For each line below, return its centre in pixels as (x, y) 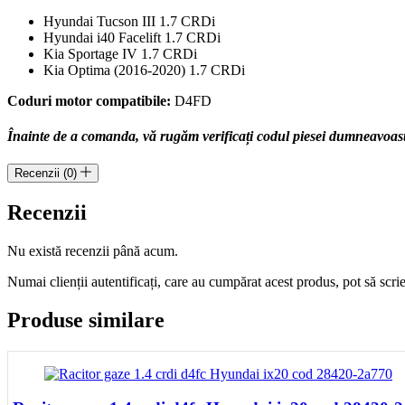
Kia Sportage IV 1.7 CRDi (120, 53)
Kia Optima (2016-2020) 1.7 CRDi (144, 70)
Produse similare (86, 320)
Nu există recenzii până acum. (93, 251)
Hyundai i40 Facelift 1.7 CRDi (132, 37)
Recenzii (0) (47, 174)
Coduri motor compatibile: (89, 100)
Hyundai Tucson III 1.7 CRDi (129, 21)
